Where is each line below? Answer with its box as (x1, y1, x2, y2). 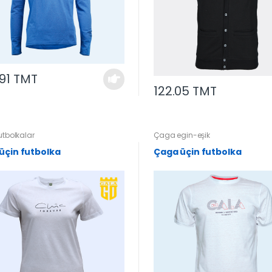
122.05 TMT (153, 83, 217, 100)
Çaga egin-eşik (153, 129, 210, 140)
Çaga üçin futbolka (201, 145, 242, 158)
